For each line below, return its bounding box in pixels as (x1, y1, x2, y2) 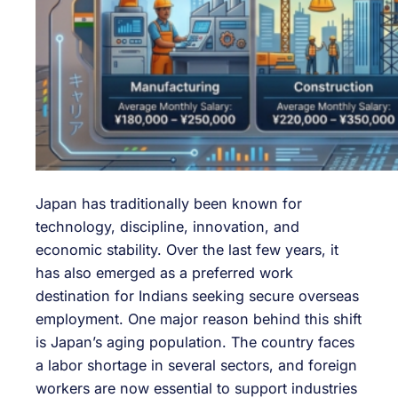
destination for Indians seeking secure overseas (36, 286, 359, 305)
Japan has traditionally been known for (36, 194, 302, 212)
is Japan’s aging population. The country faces (36, 332, 354, 351)
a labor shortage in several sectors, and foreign (36, 355, 357, 374)
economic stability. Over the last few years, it (36, 240, 338, 259)
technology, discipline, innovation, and (36, 217, 299, 235)
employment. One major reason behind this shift (36, 309, 362, 328)
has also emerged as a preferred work (36, 263, 293, 282)
